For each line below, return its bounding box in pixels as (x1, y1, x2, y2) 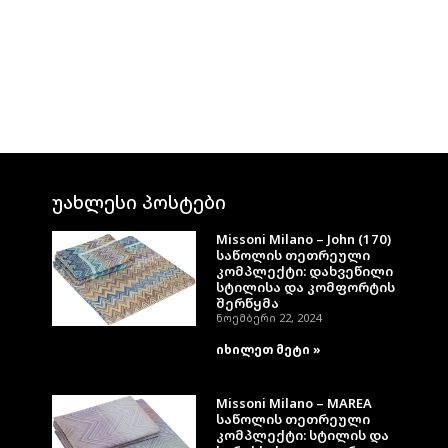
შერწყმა (216, 294, 279, 313)
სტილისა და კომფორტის (216, 278, 395, 297)
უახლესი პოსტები (52, 190, 226, 215)
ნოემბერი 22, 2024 (216, 310, 321, 326)
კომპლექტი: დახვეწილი (216, 262, 393, 281)
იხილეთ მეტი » (216, 341, 321, 359)
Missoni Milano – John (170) (216, 230, 391, 249)
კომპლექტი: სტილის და (216, 426, 389, 445)
